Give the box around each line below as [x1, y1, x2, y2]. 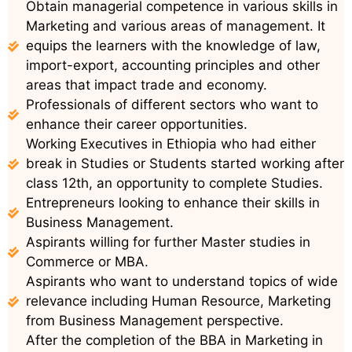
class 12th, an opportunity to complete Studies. [25, 175, 323, 192]
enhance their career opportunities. [25, 116, 247, 133]
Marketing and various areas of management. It [25, 18, 325, 35]
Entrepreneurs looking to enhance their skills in [25, 195, 320, 211]
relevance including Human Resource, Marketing [25, 293, 331, 310]
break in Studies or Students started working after [25, 156, 344, 172]
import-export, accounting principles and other [25, 57, 320, 74]
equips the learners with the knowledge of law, [25, 38, 321, 54]
